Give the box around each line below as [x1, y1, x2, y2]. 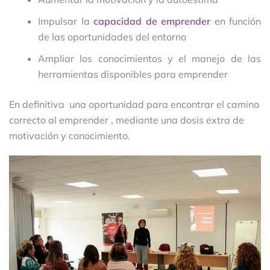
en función [210, 14, 261, 27]
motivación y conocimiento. [9, 129, 130, 142]
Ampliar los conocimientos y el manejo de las [38, 52, 261, 64]
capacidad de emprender [93, 14, 210, 27]
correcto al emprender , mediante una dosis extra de [9, 113, 244, 126]
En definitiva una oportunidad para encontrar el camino [9, 98, 259, 110]
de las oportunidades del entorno [38, 30, 186, 43]
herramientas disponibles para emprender [38, 67, 228, 80]
